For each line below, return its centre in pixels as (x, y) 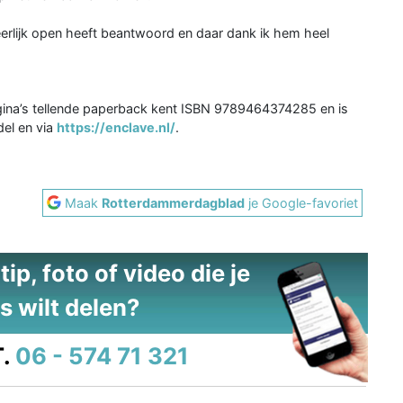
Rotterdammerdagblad (174, 202)
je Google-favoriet (302, 202)
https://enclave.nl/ (116, 127)
